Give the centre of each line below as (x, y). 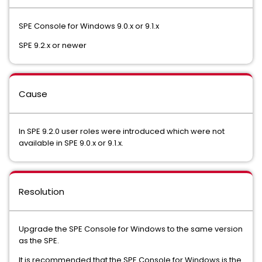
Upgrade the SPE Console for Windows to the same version (131, 229)
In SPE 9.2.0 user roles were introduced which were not (122, 131)
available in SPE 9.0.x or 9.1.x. (71, 143)
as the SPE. (40, 241)
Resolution (42, 192)
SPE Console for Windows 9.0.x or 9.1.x (89, 26)
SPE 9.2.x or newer (53, 45)
